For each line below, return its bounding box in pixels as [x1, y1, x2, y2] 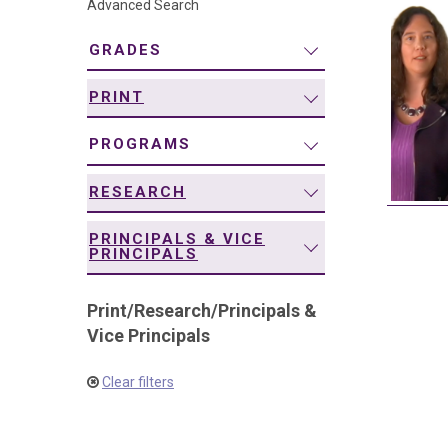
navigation [60, 13, 131, 33]
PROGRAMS [89, 135, 191, 154]
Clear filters [102, 374, 174, 391]
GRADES [89, 40, 162, 59]
